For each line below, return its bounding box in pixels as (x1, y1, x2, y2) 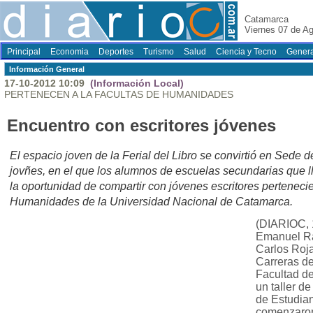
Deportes (99, 47, 133, 57)
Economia (50, 47, 89, 57)
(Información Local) (87, 78, 184, 89)
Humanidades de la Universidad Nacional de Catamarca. (10, 196, 293, 208)
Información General (9, 65, 85, 73)
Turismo (143, 47, 174, 57)
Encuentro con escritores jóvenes (7, 116, 276, 136)
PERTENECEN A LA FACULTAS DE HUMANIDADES (4, 89, 233, 100)
